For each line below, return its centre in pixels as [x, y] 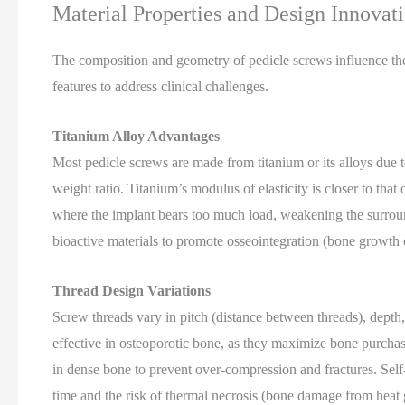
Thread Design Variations [132, 290]
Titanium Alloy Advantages [137, 136]
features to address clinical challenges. [161, 87]
